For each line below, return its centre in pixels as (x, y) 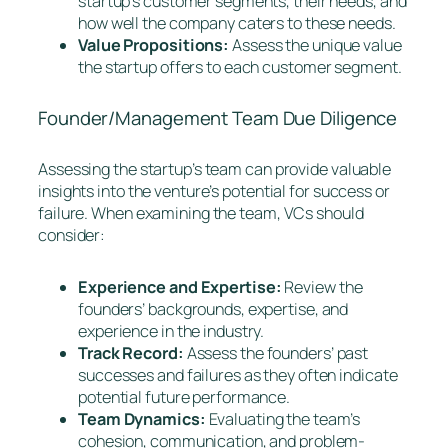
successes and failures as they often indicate (238, 374)
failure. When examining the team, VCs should (201, 212)
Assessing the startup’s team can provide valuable (215, 168)
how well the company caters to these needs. (237, 22)
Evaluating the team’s (284, 418)
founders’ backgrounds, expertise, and (213, 308)
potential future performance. (184, 396)
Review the (322, 286)
